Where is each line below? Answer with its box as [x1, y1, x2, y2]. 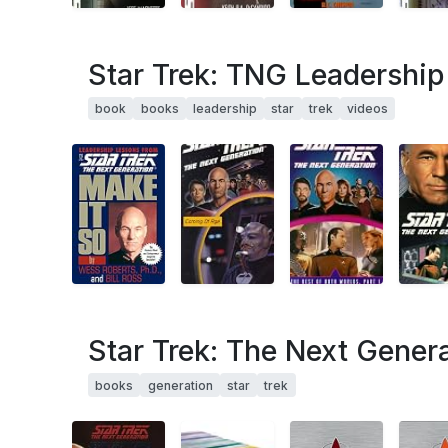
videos [347, 101, 389, 117]
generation [147, 377, 213, 393]
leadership [192, 101, 257, 117]
